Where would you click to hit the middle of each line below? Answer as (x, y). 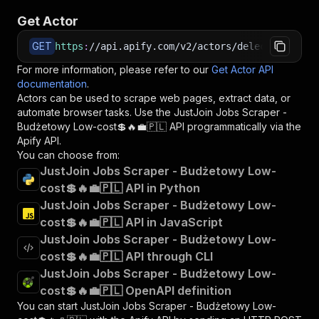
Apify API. (39, 141)
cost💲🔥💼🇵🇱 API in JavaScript (131, 222)
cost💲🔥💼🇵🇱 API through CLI (126, 256)
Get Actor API (242, 69)
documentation (52, 84)
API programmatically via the (234, 126)
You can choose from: (68, 155)
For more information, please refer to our (113, 69)
